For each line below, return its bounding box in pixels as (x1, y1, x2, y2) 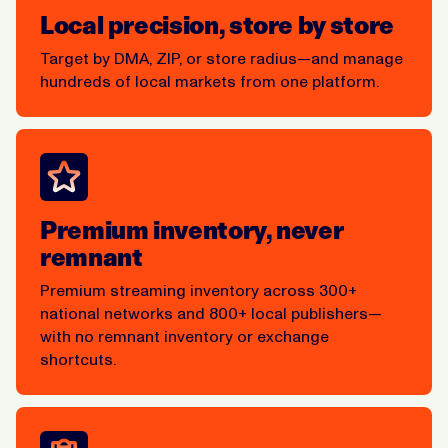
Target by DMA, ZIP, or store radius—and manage (40, 48, 403, 68)
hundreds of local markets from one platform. (40, 71, 379, 91)
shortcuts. (40, 349, 116, 369)
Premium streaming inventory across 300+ (40, 280, 357, 300)
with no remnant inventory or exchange (40, 326, 329, 346)
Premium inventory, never (40, 215, 343, 245)
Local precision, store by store (40, 10, 394, 40)
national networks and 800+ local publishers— (40, 303, 382, 323)
